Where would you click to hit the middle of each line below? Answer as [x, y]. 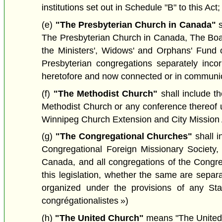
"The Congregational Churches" [124, 137]
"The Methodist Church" [106, 93]
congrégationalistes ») [85, 201]
